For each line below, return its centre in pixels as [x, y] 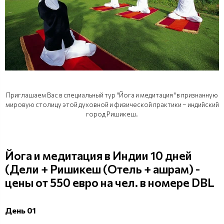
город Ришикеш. [112, 114]
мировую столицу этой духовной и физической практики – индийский [112, 104]
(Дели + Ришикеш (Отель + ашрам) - [102, 169]
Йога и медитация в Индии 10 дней [98, 155]
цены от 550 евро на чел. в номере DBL [110, 182]
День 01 [20, 210]
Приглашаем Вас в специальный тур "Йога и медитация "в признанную [112, 95]
